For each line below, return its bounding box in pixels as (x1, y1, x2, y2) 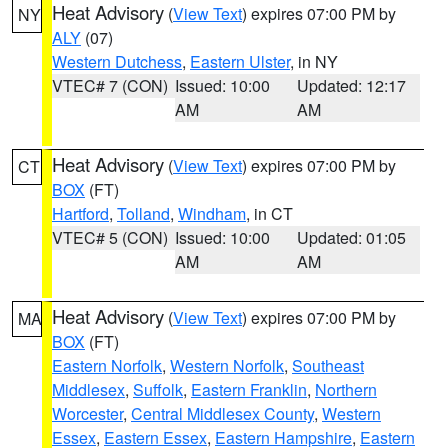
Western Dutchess (52, 50, 182, 73)
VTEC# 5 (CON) (52, 226, 168, 249)
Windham (178, 202, 246, 225)
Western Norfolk (170, 354, 284, 377)
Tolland (117, 202, 170, 225)
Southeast (292, 354, 364, 377)
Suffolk (133, 378, 183, 401)
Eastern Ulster (190, 50, 290, 73)
